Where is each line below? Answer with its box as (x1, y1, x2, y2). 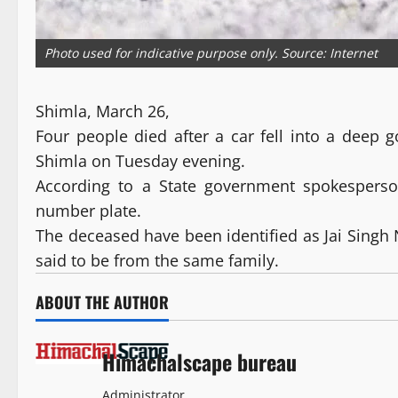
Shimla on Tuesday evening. (36, 150, 245, 172)
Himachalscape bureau (102, 346, 297, 378)
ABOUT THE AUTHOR (36, 291, 169, 314)
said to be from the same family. (36, 250, 279, 272)
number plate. (36, 200, 141, 222)
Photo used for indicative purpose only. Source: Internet (44, 44, 378, 62)
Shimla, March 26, (36, 100, 170, 123)
